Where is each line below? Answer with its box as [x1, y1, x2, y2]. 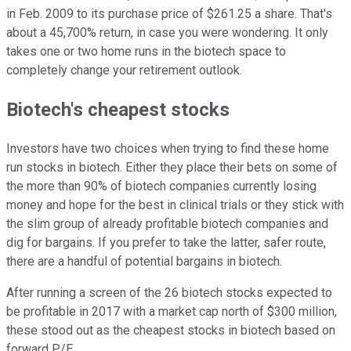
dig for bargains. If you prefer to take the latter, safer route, [6, 234, 326, 250]
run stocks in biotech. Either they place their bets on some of [6, 159, 338, 175]
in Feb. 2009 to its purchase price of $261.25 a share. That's [6, 5, 332, 21]
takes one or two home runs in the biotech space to [6, 43, 286, 59]
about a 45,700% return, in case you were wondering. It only [6, 24, 328, 40]
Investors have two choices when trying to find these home [6, 140, 329, 156]
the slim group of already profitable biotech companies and [6, 215, 328, 231]
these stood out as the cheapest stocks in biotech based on [6, 322, 335, 338]
